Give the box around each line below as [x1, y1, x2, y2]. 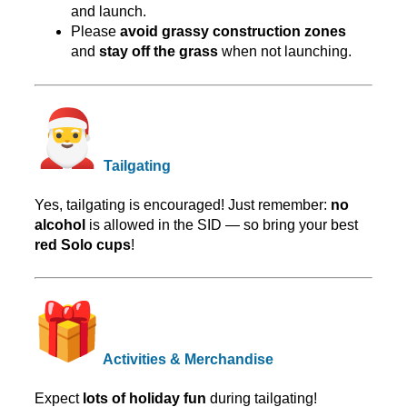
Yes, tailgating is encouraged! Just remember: [35, 197, 331, 213]
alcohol [35, 217, 85, 233]
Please [71, 23, 120, 39]
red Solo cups [35, 237, 131, 253]
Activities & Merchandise [100, 351, 273, 367]
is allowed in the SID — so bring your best [85, 217, 358, 233]
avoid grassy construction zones [120, 23, 346, 39]
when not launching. [218, 43, 352, 59]
